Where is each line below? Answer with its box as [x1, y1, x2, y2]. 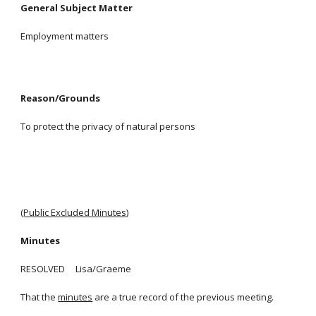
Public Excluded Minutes [23, 206, 127, 219]
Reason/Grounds [20, 92, 101, 104]
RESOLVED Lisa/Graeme [20, 262, 132, 275]
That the [20, 291, 56, 303]
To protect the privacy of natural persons [20, 120, 196, 133]
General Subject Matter [20, 1, 133, 14]
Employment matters [20, 30, 109, 42]
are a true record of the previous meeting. [92, 291, 274, 303]
